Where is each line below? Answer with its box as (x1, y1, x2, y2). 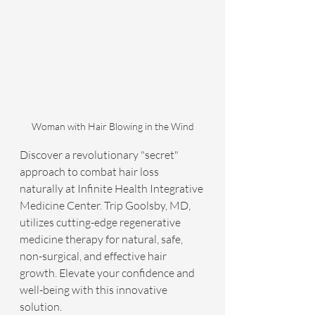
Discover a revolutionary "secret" (20, 148, 181, 162)
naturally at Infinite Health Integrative (20, 181, 205, 195)
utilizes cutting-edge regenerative (20, 215, 183, 229)
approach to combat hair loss (20, 165, 161, 179)
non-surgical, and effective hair (20, 249, 169, 263)
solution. (20, 300, 62, 314)
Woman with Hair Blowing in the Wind (31, 120, 194, 132)
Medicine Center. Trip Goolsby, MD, (20, 198, 193, 212)
